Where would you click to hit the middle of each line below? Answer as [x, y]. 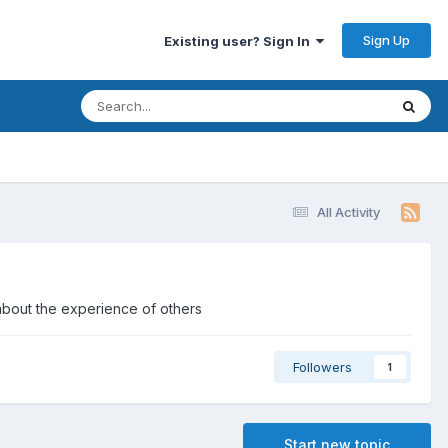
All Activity [348, 211]
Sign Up [386, 39]
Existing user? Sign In [240, 40]
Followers [322, 366]
